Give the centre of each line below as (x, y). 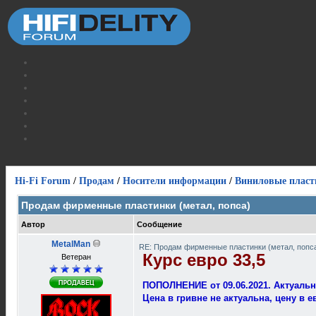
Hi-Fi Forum (43, 181)
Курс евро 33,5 (204, 260)
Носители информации (175, 181)
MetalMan (71, 244)
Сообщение (159, 224)
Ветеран (76, 257)
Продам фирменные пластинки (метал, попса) (136, 205)
